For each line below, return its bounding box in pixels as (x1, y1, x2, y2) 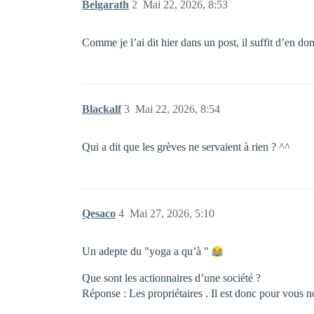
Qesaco (82, 207, 116, 219)
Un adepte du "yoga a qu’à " (82, 245, 212, 257)
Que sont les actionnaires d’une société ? (82, 272, 261, 284)
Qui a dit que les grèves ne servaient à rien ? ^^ (82, 141, 290, 153)
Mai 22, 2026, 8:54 (135, 103, 220, 115)
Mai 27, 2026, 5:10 (130, 207, 214, 219)
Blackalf (82, 103, 121, 115)
